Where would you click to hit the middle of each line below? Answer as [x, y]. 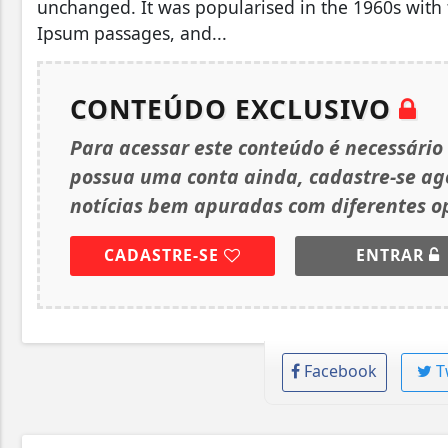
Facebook [341, 370]
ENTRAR [392, 254]
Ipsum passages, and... [132, 32]
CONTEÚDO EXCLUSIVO [234, 108]
